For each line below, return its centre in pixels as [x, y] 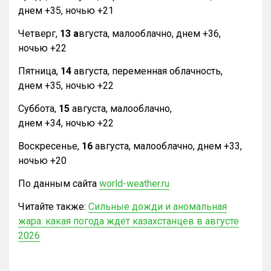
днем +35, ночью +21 [66, 10]
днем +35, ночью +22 [66, 85]
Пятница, [39, 71]
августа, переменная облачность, [147, 71]
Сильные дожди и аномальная [158, 206]
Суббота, [38, 108]
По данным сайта [59, 183]
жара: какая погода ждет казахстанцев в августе [129, 221]
